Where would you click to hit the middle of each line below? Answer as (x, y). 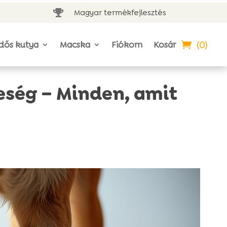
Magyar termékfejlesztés (120, 13)
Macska (75, 45)
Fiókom (127, 45)
